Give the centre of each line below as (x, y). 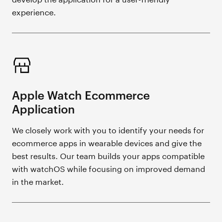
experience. (34, 11)
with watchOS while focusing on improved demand (109, 168)
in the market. (38, 181)
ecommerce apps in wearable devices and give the (107, 142)
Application (44, 109)
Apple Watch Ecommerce (81, 95)
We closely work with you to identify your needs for (108, 129)
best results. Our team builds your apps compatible (109, 155)
